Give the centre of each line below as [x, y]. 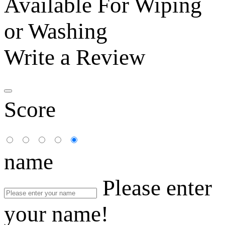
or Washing [56, 31]
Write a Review [75, 57]
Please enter [157, 188]
